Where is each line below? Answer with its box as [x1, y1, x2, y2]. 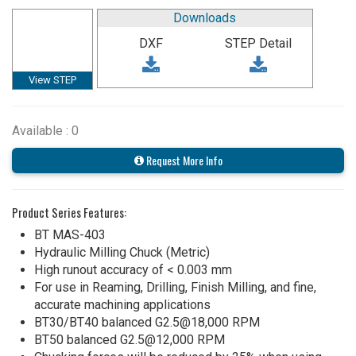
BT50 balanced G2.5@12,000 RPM [34, 331, 225, 347]
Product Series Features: [12, 203, 126, 221]
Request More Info [143, 151, 222, 168]
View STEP [29, 73, 76, 86]
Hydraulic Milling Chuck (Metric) [34, 244, 210, 260]
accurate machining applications [34, 296, 211, 312]
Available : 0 [12, 122, 79, 138]
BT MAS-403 [34, 226, 106, 242]
